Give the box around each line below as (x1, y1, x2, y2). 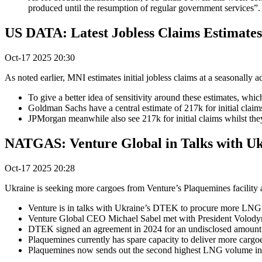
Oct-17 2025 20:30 (5, 53, 75, 63)
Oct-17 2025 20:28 (5, 163, 75, 173)
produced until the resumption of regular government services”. (28, 3, 260, 13)
